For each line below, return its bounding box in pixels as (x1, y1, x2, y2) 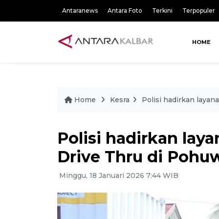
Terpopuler (182, 7, 215, 14)
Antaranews (62, 7, 98, 14)
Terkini (152, 7, 173, 14)
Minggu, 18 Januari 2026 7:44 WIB (57, 171, 178, 180)
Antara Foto (108, 7, 142, 14)
